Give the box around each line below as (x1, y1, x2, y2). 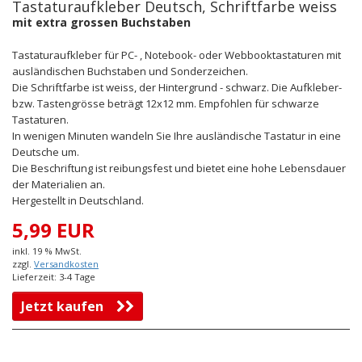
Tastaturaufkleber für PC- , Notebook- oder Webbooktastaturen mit (12, 48, 341, 63)
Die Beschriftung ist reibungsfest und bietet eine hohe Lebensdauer (12, 161, 346, 176)
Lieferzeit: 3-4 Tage (12, 271, 95, 284)
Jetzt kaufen (21, 297, 116, 316)
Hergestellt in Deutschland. (12, 193, 144, 208)
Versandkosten (34, 258, 99, 271)
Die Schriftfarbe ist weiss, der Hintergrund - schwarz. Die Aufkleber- (12, 80, 342, 95)
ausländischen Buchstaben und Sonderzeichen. (12, 64, 248, 79)
